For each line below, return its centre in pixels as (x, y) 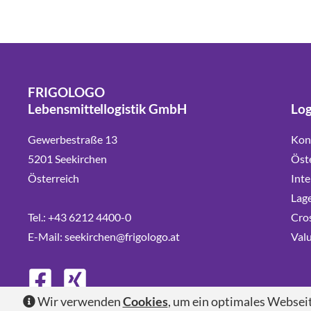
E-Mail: (46, 237)
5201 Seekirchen (67, 159)
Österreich (53, 178)
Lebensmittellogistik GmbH (107, 109)
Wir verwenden (79, 302)
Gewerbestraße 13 (73, 140)
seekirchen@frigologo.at (122, 237)
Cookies (145, 302)
